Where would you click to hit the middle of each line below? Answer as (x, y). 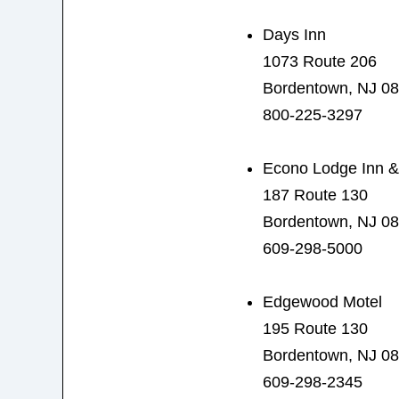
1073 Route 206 (319, 61)
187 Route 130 (315, 195)
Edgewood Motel (322, 301)
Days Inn (294, 34)
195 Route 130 (315, 328)
